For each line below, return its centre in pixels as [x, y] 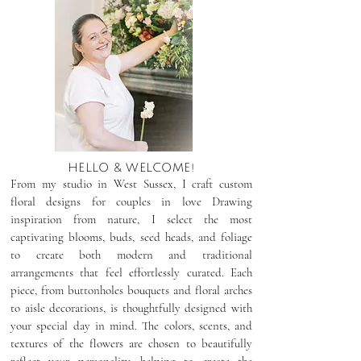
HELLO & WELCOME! [131, 168]
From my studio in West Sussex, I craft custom [131, 184]
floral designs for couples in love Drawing [131, 201]
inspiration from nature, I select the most [131, 219]
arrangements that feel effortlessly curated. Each [131, 272]
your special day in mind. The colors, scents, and [131, 326]
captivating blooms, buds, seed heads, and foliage [131, 237]
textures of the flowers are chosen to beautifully [131, 343]
